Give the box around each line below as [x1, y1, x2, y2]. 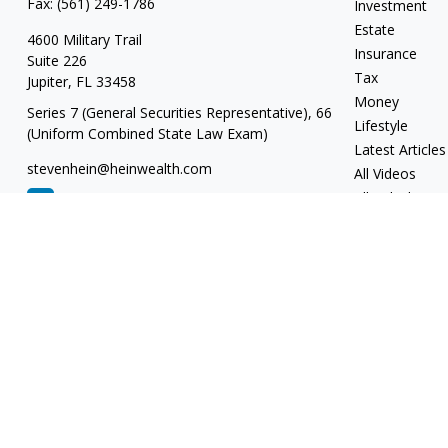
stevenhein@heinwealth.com [26, 159, 212, 179]
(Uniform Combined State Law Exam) [26, 124, 268, 144]
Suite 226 [26, 51, 87, 71]
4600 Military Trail [26, 30, 142, 50]
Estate [354, 20, 396, 40]
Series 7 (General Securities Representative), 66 [26, 103, 332, 123]
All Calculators [354, 188, 446, 208]
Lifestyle [354, 116, 409, 136]
